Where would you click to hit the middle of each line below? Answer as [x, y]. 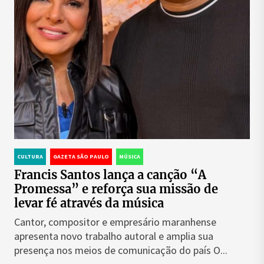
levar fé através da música [89, 203]
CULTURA [30, 156]
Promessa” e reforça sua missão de [116, 189]
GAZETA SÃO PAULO [81, 156]
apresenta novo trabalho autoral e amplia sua [114, 236]
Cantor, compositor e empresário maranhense [115, 222]
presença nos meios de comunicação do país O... [121, 250]
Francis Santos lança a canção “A [110, 175]
